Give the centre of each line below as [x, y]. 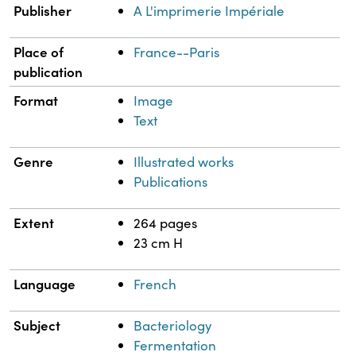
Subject [37, 325]
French [155, 284]
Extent [34, 222]
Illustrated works [184, 161]
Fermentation [175, 345]
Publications [171, 181]
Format [36, 100]
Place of [39, 51]
